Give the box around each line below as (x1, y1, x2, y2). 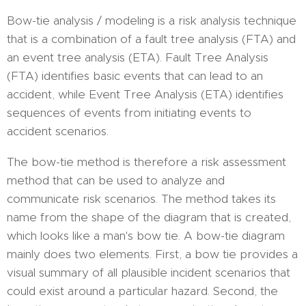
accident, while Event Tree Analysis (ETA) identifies (7, 87, 283, 102)
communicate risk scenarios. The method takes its (7, 191, 276, 206)
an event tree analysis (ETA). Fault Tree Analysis (7, 50, 268, 65)
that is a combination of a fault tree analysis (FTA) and (7, 31, 296, 46)
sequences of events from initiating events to (7, 105, 251, 120)
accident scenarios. (7, 124, 109, 139)
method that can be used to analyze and (7, 173, 225, 188)
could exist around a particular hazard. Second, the (7, 283, 278, 298)
